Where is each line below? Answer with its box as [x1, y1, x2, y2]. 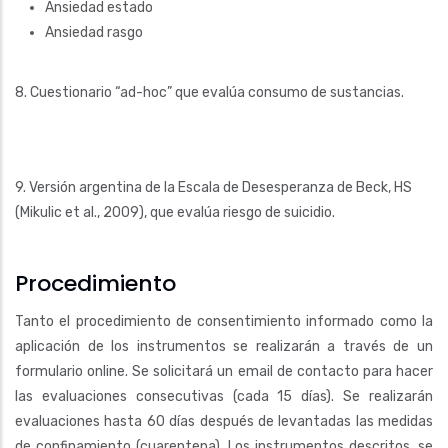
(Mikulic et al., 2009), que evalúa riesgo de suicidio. [15, 203, 335, 221]
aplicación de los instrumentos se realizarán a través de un [15, 337, 433, 355]
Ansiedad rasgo [45, 23, 143, 41]
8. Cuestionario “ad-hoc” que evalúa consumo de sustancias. [15, 83, 404, 101]
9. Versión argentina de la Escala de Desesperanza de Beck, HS [15, 178, 412, 196]
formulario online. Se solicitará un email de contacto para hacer [15, 362, 433, 380]
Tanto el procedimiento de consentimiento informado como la [15, 312, 433, 330]
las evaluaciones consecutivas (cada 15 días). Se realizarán [15, 387, 433, 405]
